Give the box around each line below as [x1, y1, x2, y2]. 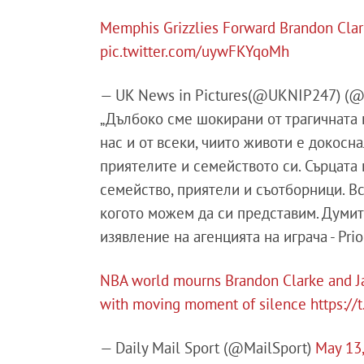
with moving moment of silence [100, 293, 311, 314]
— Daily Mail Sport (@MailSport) [100, 337, 316, 357]
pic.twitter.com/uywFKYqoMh [100, 41, 290, 61]
